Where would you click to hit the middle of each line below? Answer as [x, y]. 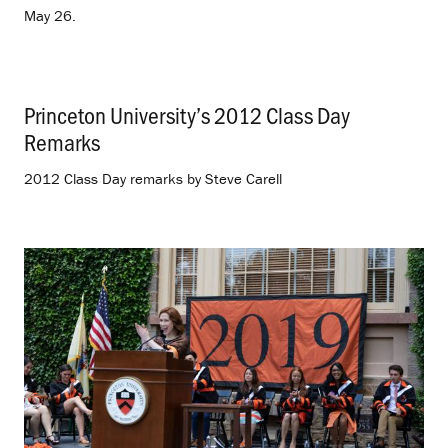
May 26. [50, 15]
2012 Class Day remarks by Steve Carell [153, 179]
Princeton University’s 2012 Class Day [187, 115]
